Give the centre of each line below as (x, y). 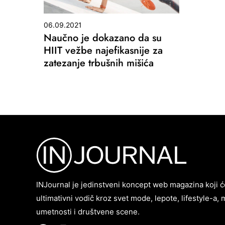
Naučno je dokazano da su (103, 38)
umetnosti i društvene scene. (88, 211)
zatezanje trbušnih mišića (99, 63)
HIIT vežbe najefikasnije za (103, 50)
